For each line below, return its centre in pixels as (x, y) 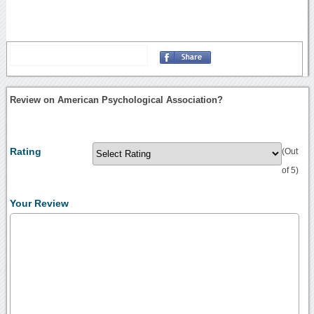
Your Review (40, 204)
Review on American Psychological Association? (117, 100)
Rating (26, 152)
